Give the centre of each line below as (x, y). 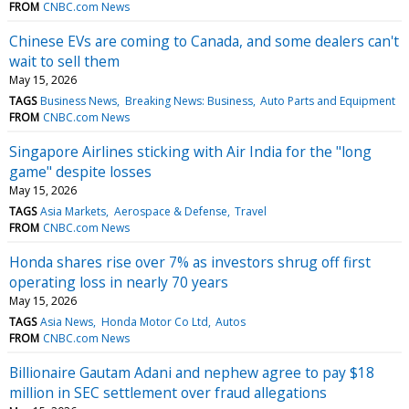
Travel (250, 211)
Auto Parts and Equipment (327, 100)
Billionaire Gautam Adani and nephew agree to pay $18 (192, 372)
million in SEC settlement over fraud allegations (168, 392)
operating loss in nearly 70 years (119, 282)
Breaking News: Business (189, 100)
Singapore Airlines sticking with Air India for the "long (190, 151)
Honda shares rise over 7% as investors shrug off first (190, 262)
